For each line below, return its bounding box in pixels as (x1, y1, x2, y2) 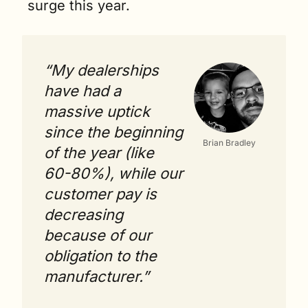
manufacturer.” (44, 267, 149, 286)
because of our (44, 226, 151, 245)
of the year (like (44, 144, 154, 162)
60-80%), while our (44, 164, 183, 183)
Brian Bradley (202, 137, 256, 148)
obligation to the (44, 247, 157, 265)
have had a (44, 82, 121, 100)
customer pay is (44, 185, 157, 203)
